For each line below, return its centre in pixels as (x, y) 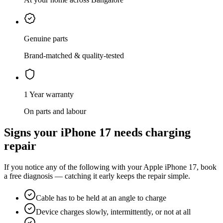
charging (168, 133)
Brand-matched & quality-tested (74, 56)
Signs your (32, 133)
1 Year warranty (49, 95)
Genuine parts (46, 39)
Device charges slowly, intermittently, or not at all (113, 212)
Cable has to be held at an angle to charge (101, 198)
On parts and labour (55, 111)
